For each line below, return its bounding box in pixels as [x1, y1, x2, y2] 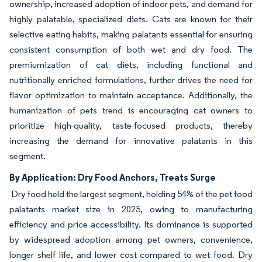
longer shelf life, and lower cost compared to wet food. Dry [9, 249, 253, 260]
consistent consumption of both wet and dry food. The [9, 43, 253, 55]
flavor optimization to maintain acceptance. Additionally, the [9, 89, 253, 101]
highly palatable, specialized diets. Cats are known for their [9, 13, 253, 25]
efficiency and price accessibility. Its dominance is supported [9, 218, 253, 230]
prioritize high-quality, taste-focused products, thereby [9, 119, 253, 131]
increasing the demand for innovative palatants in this [9, 135, 253, 146]
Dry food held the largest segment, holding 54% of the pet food [9, 188, 253, 199]
